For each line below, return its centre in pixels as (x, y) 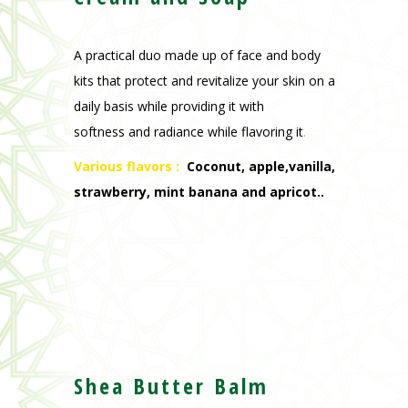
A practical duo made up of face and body (197, 56)
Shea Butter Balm (171, 386)
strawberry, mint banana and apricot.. (199, 192)
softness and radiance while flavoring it (188, 132)
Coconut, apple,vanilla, (260, 167)
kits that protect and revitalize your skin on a (204, 81)
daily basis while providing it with (168, 107)
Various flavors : (126, 167)
